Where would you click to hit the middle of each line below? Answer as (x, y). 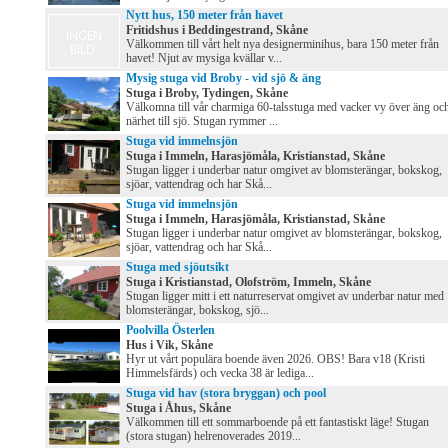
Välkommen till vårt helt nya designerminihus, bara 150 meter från (282, 44)
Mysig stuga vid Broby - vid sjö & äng (223, 78)
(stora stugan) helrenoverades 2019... (213, 436)
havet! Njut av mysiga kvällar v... (204, 58)
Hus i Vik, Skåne (169, 345)
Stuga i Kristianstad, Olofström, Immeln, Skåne (248, 282)
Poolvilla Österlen (170, 330)
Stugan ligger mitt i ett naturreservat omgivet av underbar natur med (285, 296)
